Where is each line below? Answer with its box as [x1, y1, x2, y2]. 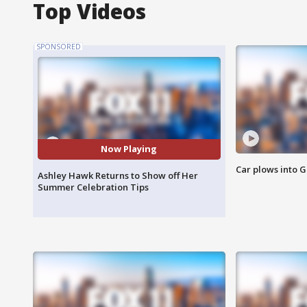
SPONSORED [36, 41, 81, 51]
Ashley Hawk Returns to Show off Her [38, 169, 198, 182]
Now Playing [101, 143, 158, 156]
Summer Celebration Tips [38, 180, 149, 193]
